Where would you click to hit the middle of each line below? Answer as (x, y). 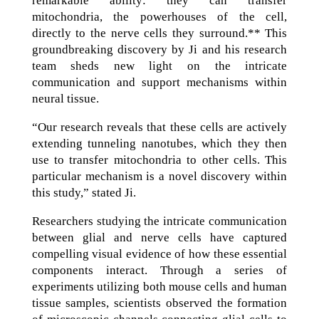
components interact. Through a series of (159, 270)
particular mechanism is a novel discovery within (159, 176)
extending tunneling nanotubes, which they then (159, 143)
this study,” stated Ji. (84, 193)
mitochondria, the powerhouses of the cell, (159, 17)
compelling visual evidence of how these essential (159, 254)
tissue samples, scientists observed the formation (159, 303)
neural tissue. (65, 99)
